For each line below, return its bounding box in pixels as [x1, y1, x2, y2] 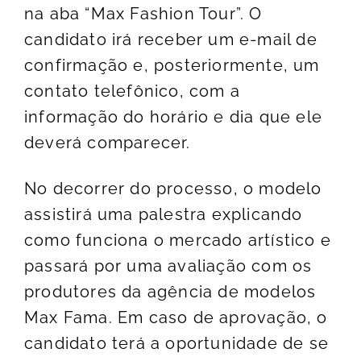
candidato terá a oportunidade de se [24, 334, 330, 354]
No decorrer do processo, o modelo [24, 179, 322, 199]
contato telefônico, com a [24, 81, 240, 102]
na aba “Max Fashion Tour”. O [24, 4, 263, 24]
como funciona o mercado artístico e [24, 230, 332, 251]
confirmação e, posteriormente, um [24, 56, 320, 76]
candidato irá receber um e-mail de [24, 30, 317, 50]
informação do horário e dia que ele [24, 107, 323, 127]
